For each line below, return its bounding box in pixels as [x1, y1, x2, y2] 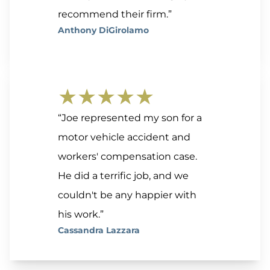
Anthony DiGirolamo [58, 25, 149, 36]
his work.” [58, 209, 104, 221]
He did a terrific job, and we [58, 170, 189, 182]
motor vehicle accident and [58, 131, 190, 143]
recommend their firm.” [58, 8, 172, 20]
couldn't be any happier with [58, 189, 196, 201]
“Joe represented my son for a [58, 112, 202, 124]
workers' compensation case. [58, 151, 197, 163]
